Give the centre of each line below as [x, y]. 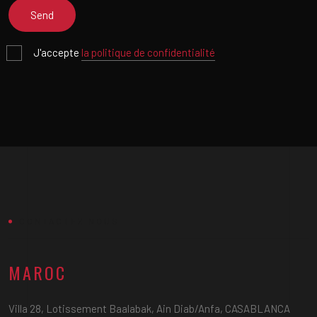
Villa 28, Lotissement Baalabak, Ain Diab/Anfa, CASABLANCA [149, 309]
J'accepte [57, 52]
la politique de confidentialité [148, 52]
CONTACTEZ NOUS [69, 221]
